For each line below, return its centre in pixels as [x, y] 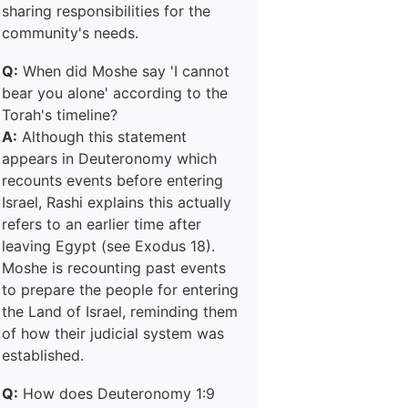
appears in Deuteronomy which [109, 158]
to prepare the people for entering [120, 290]
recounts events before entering [112, 180]
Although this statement [102, 137]
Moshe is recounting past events [114, 268]
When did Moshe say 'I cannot [124, 71]
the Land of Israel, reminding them [120, 311]
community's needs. [70, 33]
